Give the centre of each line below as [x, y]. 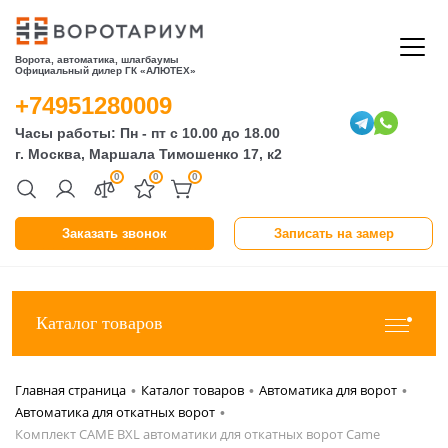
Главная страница [70, 390]
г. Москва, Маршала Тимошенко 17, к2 [148, 154]
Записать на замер [333, 233]
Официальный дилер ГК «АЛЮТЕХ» [105, 70]
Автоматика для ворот [328, 390]
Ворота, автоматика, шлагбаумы [97, 59]
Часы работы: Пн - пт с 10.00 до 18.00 [147, 133]
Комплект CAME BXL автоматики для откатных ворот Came [197, 434]
